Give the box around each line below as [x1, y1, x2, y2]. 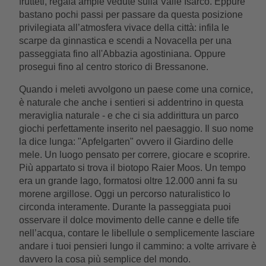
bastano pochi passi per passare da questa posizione [19, 9, 243, 20]
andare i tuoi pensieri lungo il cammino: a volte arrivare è [19, 241, 256, 251]
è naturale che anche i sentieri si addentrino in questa [19, 97, 243, 107]
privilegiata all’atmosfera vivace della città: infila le [19, 23, 229, 33]
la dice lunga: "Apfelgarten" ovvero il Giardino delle [19, 137, 233, 147]
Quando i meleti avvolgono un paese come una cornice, [19, 84, 253, 94]
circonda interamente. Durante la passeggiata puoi [19, 202, 231, 212]
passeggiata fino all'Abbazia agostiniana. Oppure [19, 49, 226, 59]
